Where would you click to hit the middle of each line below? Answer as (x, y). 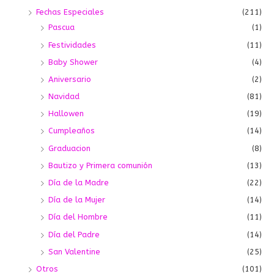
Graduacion (69, 148)
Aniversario (70, 79)
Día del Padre (74, 234)
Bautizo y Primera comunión (100, 165)
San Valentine (74, 251)
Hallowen (66, 114)
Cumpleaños (72, 131)
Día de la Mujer (77, 200)
